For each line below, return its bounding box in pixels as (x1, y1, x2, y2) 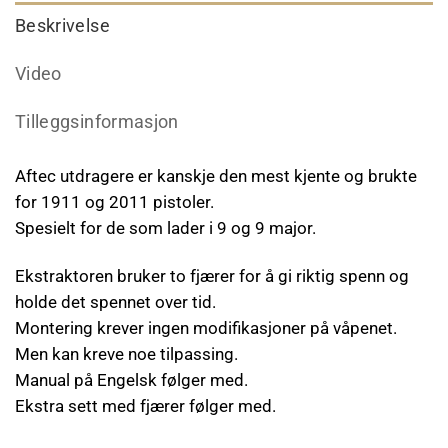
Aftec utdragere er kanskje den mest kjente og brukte (15, 166, 417, 187)
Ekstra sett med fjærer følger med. (15, 395, 276, 416)
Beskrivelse (15, 16, 110, 37)
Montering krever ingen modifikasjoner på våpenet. (15, 317, 397, 338)
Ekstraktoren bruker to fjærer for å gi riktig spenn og (15, 265, 409, 286)
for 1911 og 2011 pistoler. (15, 192, 214, 213)
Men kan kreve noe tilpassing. (15, 343, 238, 364)
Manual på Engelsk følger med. (15, 369, 248, 390)
